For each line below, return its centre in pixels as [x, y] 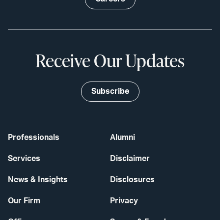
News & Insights [38, 180]
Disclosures [132, 180]
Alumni [123, 138]
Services [24, 159]
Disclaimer [130, 159]
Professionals [34, 138]
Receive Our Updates [110, 61]
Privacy [124, 201]
